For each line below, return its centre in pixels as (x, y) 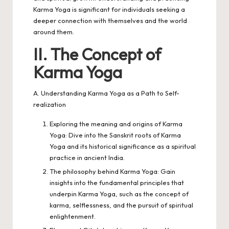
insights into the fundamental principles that (117, 182)
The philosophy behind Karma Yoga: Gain (112, 171)
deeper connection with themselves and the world (110, 20)
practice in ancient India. (87, 157)
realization (50, 104)
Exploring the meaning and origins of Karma (116, 123)
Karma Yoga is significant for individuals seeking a (109, 9)
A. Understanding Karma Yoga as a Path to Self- (106, 93)
